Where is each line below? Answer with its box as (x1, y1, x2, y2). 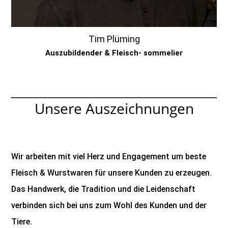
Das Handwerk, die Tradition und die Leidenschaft (11, 184, 196, 194)
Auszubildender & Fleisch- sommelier (45, 48, 183, 58)
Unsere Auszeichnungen (34, 99, 194, 119)
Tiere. (11, 217, 33, 227)
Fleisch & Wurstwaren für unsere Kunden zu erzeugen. (11, 168, 212, 178)
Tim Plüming (88, 34, 140, 45)
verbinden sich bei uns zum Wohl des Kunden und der (11, 201, 207, 211)
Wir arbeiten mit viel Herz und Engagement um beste (11, 152, 207, 162)
